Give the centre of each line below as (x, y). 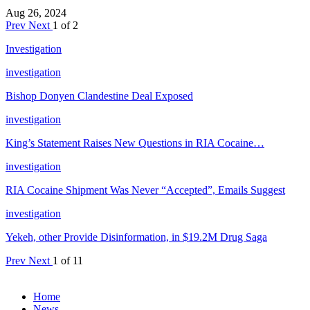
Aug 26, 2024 (36, 12)
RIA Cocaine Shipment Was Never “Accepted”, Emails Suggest (145, 190)
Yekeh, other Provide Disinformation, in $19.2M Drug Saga (136, 237)
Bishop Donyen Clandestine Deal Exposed (99, 95)
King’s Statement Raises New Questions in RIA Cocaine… (135, 143)
